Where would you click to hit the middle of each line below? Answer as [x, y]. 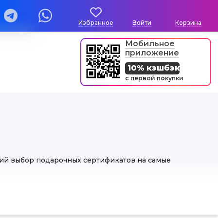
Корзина [188, 23]
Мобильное [150, 44]
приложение [152, 53]
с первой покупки [154, 78]
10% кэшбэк [154, 68]
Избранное [96, 23]
